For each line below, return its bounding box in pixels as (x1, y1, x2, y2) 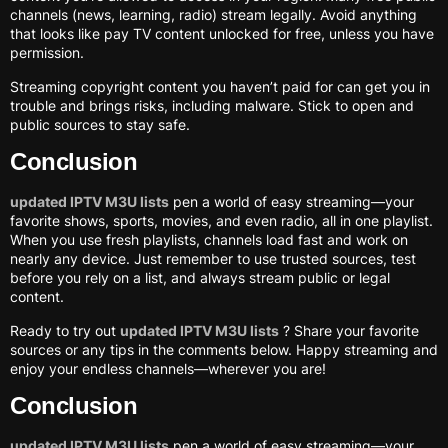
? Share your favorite (279, 321, 419, 339)
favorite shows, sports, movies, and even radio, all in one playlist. (10, 212, 433, 230)
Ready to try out (10, 321, 120, 339)
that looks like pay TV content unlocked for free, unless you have (10, 25, 434, 43)
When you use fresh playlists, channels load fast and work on (10, 231, 408, 249)
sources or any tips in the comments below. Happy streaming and (10, 340, 438, 358)
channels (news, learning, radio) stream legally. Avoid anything (10, 6, 417, 24)
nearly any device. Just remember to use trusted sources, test (10, 250, 416, 268)
